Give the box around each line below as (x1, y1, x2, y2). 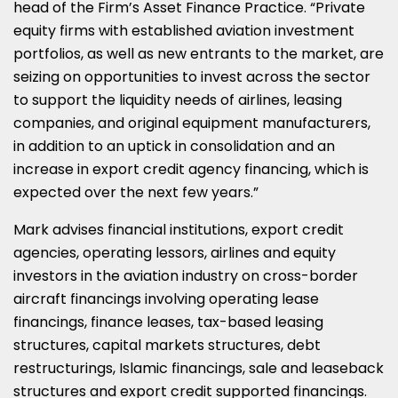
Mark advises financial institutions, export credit (13, 219, 344, 240)
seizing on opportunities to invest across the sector (13, 66, 370, 87)
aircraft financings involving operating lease (13, 288, 319, 309)
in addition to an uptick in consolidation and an (13, 135, 335, 156)
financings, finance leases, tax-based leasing (13, 311, 323, 332)
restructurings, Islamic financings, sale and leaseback (13, 357, 384, 378)
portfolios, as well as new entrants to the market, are (13, 43, 384, 64)
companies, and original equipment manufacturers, (13, 112, 370, 133)
